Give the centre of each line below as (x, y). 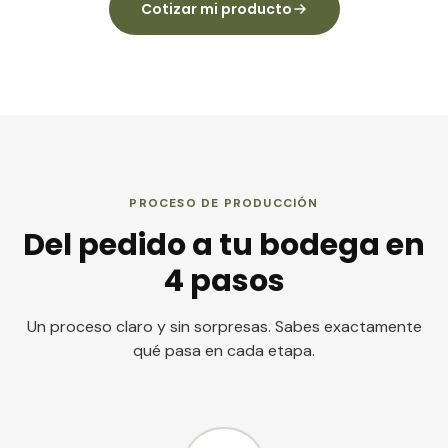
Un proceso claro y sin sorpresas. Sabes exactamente (224, 326)
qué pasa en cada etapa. (224, 350)
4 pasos (224, 280)
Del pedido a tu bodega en (224, 244)
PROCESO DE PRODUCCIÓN (224, 202)
